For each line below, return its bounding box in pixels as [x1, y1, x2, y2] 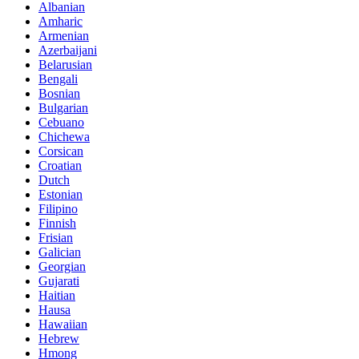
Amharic [38, 14, 83, 29]
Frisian [38, 231, 73, 245]
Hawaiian [38, 317, 87, 332]
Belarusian [38, 58, 92, 72]
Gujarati [38, 274, 79, 288]
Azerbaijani [38, 43, 97, 58]
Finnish [38, 216, 76, 231]
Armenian [38, 29, 89, 43]
